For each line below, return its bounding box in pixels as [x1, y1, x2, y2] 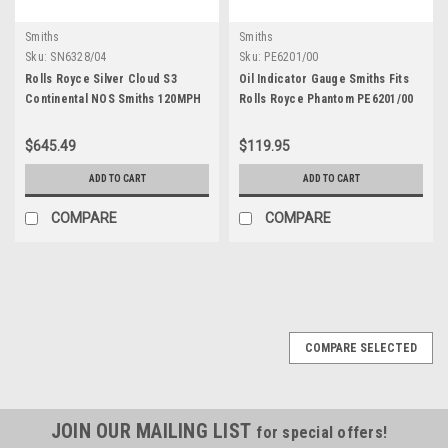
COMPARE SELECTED [305, 340, 417, 355]
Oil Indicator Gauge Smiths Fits [239, 71, 409, 86]
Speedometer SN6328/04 [25, 111, 163, 126]
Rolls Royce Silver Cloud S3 [25, 71, 177, 86]
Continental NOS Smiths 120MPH [25, 91, 202, 106]
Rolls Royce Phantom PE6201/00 [239, 91, 414, 106]
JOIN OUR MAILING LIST [50, 418, 257, 443]
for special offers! [256, 422, 388, 442]
